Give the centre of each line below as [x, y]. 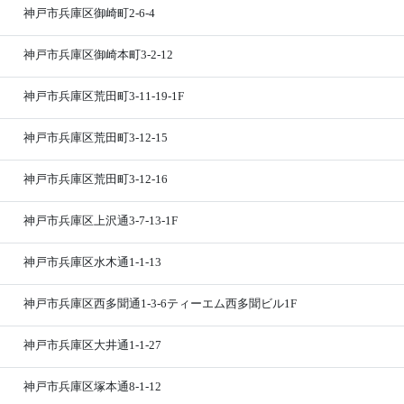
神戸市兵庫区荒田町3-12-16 [96, 179]
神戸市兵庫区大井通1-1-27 [93, 345]
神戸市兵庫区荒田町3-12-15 [96, 138]
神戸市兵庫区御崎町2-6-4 [90, 13]
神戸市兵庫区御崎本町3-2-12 [99, 55]
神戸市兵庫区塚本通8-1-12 [93, 386]
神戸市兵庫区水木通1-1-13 [93, 262]
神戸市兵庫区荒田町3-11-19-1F [104, 96]
